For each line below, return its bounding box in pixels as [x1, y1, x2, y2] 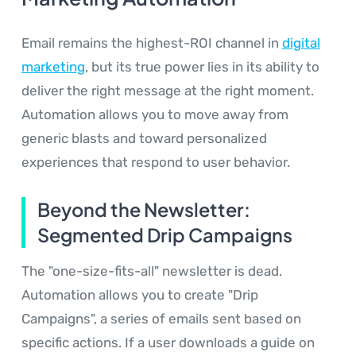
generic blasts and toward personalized [21, 130, 267, 147]
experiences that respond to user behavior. [21, 154, 290, 171]
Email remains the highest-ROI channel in [21, 35, 282, 52]
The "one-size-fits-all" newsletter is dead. [21, 262, 282, 279]
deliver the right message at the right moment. [21, 83, 314, 99]
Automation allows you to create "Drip [21, 286, 258, 303]
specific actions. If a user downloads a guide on [21, 334, 315, 350]
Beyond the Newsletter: [37, 197, 250, 221]
